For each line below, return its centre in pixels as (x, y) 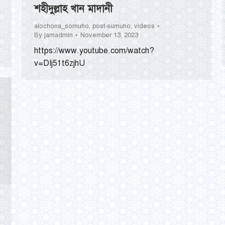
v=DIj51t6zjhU (60, 64)
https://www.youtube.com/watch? (94, 51)
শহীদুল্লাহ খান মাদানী (73, 9)
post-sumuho (111, 26)
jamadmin (59, 35)
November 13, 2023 (109, 35)
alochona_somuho (62, 26)
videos (144, 26)
